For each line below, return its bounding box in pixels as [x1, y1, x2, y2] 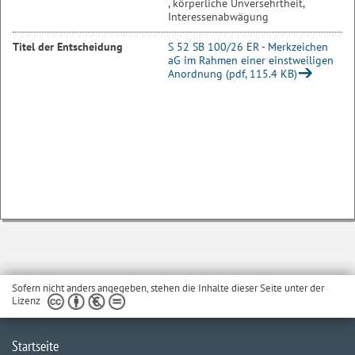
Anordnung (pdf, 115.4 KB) [168, 67, 297, 81]
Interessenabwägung [168, 10, 269, 24]
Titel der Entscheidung [13, 40, 123, 54]
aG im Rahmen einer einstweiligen [168, 53, 334, 67]
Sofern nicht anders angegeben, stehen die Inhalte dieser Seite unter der [12, 281, 324, 295]
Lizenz [12, 293, 40, 307]
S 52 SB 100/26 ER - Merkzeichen [168, 40, 328, 54]
